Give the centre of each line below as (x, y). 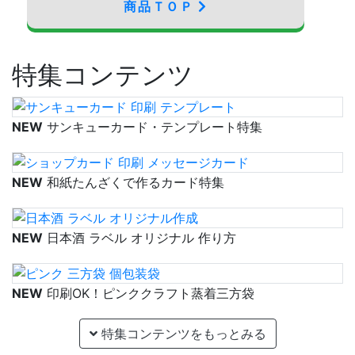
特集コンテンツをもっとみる (181, 333)
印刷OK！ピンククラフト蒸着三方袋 (149, 293)
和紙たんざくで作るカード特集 (134, 182)
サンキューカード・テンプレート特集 (153, 126)
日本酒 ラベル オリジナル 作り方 (139, 237)
